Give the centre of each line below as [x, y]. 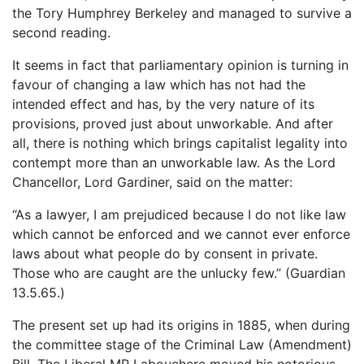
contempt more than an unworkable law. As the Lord [174, 162]
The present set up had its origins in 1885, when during [181, 325]
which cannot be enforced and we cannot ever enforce [181, 234]
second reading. [61, 32]
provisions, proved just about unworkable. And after [173, 123]
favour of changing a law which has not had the [159, 84]
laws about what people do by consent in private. [165, 253]
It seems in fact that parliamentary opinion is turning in [180, 65]
